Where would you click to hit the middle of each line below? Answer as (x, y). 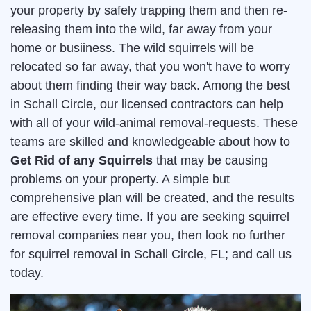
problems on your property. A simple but (120, 179)
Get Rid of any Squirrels (82, 161)
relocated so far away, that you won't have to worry (150, 67)
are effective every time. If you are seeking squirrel (150, 217)
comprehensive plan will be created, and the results (152, 198)
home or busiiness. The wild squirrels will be (132, 48)
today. (27, 273)
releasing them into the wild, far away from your (141, 30)
